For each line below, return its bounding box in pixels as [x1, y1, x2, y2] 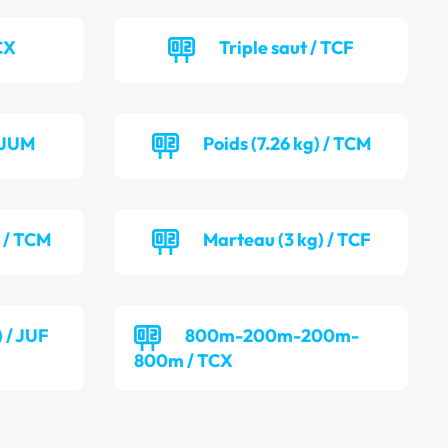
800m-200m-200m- [185, 324, 360, 348]
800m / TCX [134, 349, 234, 373]
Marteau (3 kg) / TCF [202, 228, 371, 252]
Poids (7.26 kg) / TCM [202, 132, 371, 156]
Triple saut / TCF [219, 36, 355, 60]
